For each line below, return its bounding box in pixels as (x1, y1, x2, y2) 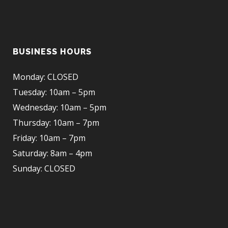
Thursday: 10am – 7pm (13, 117, 99, 129)
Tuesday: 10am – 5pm (13, 87, 95, 98)
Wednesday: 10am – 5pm (13, 102, 106, 113)
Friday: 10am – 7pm (13, 132, 85, 144)
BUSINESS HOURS (13, 47, 92, 57)
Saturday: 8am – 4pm (13, 148, 92, 159)
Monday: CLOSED (13, 71, 78, 83)
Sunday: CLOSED (13, 163, 75, 175)
